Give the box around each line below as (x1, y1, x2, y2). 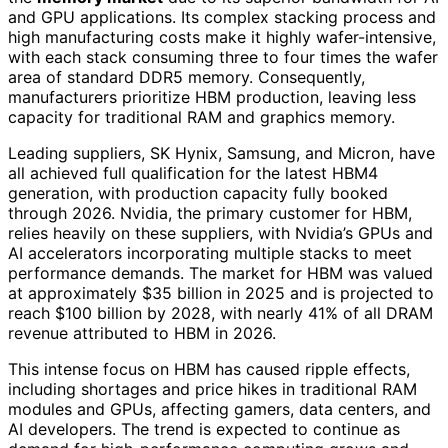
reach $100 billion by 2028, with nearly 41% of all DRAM (8, 303, 433, 324)
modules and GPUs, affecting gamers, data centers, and (8, 399, 431, 420)
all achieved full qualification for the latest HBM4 (8, 163, 378, 184)
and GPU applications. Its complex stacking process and (8, 7, 436, 28)
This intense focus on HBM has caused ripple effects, (8, 359, 410, 380)
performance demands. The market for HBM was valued (8, 263, 433, 284)
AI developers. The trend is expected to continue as (8, 419, 400, 440)
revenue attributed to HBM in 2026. (8, 323, 276, 344)
